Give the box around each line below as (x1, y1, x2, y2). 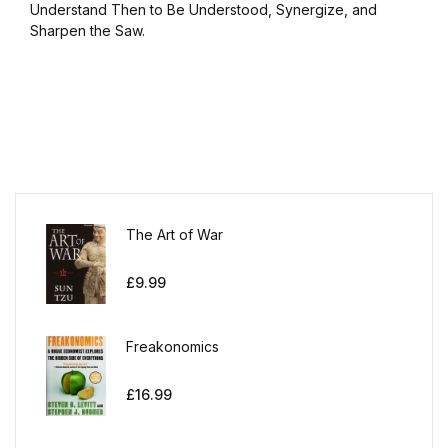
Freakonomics (126, 337, 219, 355)
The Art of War (126, 225, 223, 243)
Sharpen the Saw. (30, 21, 145, 39)
